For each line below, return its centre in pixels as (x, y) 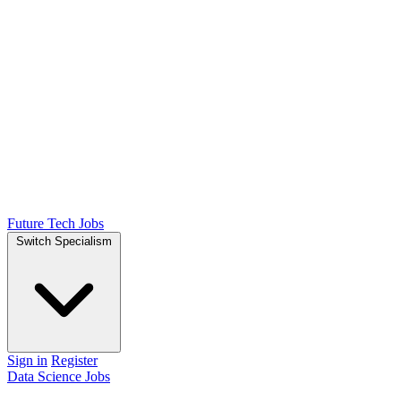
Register (74, 360)
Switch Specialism (64, 241)
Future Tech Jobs (55, 223)
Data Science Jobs (59, 376)
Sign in (27, 360)
